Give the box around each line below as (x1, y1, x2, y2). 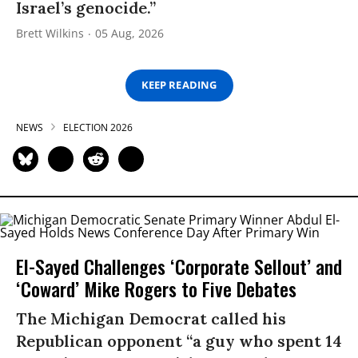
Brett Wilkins (16, 25, 84, 41)
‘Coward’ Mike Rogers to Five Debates (16, 273, 296, 303)
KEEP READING (141, 78, 217, 93)
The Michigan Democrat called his (16, 308, 286, 328)
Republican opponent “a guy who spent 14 (16, 330, 342, 351)
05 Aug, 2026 (95, 25, 164, 41)
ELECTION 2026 (63, 120, 133, 134)
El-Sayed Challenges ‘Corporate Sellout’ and (16, 251, 342, 280)
